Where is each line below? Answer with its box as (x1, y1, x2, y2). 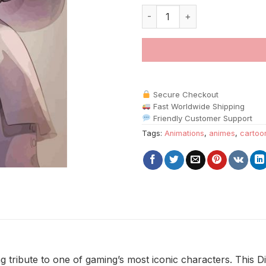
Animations (164, 128, 204, 138)
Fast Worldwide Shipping (150, 101, 245, 111)
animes (209, 128, 235, 138)
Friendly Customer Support (150, 113, 252, 123)
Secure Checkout (150, 89, 218, 99)
